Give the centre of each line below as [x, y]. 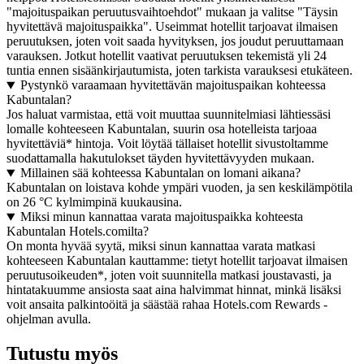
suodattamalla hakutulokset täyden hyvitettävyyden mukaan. [160, 158]
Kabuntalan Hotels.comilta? [78, 232]
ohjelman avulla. [49, 319]
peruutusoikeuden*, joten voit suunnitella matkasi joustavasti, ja [169, 275]
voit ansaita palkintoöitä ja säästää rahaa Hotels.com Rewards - [167, 305]
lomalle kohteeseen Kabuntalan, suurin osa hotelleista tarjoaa [162, 129]
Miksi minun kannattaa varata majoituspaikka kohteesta [161, 217]
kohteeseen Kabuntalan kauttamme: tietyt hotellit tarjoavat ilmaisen [177, 261]
